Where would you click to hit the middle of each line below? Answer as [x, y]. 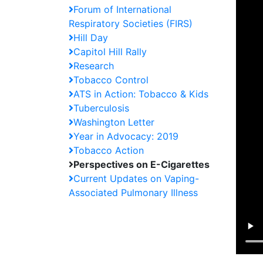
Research [94, 66]
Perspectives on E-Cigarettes [141, 164]
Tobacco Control [111, 80]
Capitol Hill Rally [110, 52]
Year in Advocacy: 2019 [126, 136]
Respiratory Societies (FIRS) [131, 23]
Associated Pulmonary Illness [133, 193]
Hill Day [91, 38]
